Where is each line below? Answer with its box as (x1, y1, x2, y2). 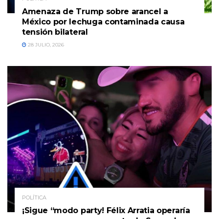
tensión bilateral (22, 27, 88, 37)
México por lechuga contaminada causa (22, 17, 185, 27)
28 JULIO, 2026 (26, 42, 64, 48)
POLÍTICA (22, 194, 46, 201)
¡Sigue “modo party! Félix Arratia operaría (22, 206, 190, 216)
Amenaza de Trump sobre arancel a (22, 7, 168, 17)
